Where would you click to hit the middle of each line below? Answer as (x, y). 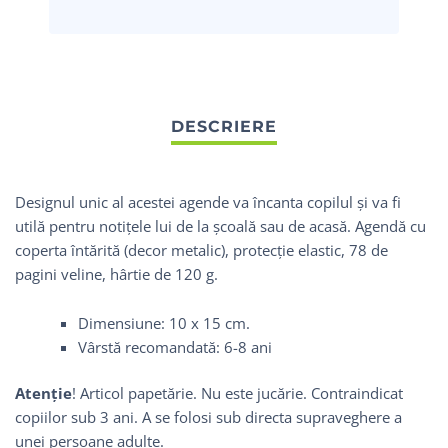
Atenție (43, 393)
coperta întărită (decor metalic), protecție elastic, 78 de (201, 249)
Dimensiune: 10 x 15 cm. (163, 322)
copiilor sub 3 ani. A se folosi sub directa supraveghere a (208, 417)
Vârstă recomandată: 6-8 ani (174, 346)
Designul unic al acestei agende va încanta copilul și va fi (208, 201)
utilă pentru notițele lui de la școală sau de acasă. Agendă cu (220, 225)
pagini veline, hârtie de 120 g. (116, 273)
